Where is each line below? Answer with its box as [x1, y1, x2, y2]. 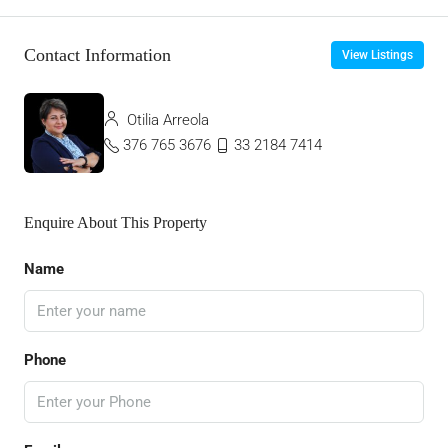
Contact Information [24, 44, 171, 65]
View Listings [342, 48, 413, 63]
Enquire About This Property [24, 214, 207, 232]
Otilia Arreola [123, 111, 209, 130]
